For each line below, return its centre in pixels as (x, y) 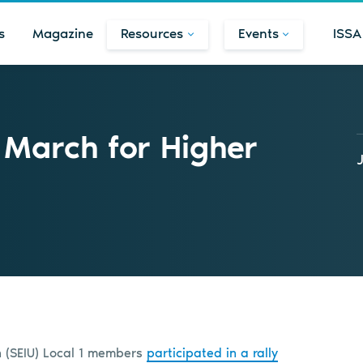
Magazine (63, 33)
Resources (152, 33)
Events (258, 33)
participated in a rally (212, 352)
